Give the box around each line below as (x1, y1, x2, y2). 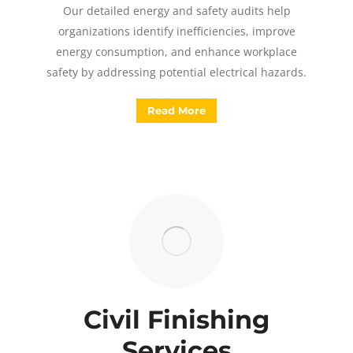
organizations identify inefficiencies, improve (58, 24, 295, 39)
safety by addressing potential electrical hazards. (46, 65, 307, 80)
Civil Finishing (84, 304, 269, 335)
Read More (147, 104, 206, 117)
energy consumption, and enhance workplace (56, 44, 297, 59)
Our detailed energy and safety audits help (62, 3, 291, 18)
